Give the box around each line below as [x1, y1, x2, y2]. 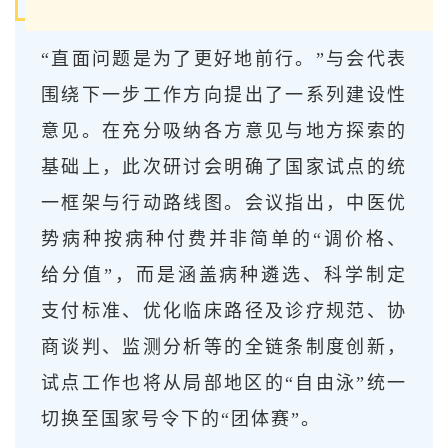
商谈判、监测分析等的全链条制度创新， [41, 336, 407, 357]
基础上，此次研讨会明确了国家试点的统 [41, 156, 407, 177]
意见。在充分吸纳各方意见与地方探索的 [41, 120, 407, 141]
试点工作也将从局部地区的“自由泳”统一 [41, 372, 407, 393]
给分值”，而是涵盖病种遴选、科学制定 [41, 264, 407, 285]
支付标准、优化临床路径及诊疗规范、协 [41, 300, 407, 321]
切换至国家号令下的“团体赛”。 [41, 408, 321, 429]
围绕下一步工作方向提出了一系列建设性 [41, 84, 407, 105]
